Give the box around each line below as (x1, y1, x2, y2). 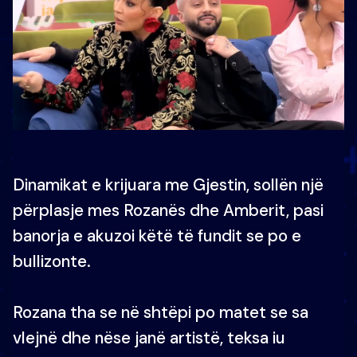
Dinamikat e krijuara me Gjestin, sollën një (13, 174, 324, 195)
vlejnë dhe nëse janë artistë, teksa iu (13, 327, 285, 348)
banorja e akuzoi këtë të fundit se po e (13, 225, 301, 246)
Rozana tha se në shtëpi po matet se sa (13, 301, 308, 323)
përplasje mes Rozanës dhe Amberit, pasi (13, 199, 324, 221)
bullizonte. (13, 250, 91, 272)
